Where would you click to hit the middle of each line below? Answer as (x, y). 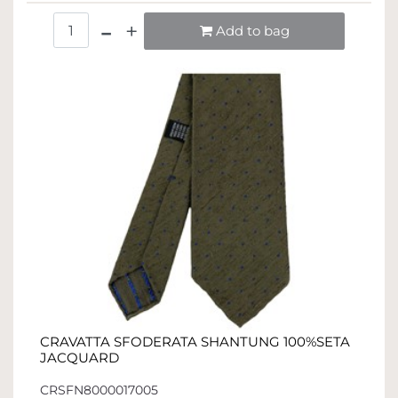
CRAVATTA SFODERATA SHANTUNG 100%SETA (195, 342)
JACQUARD (80, 358)
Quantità (198, 21)
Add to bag (252, 31)
